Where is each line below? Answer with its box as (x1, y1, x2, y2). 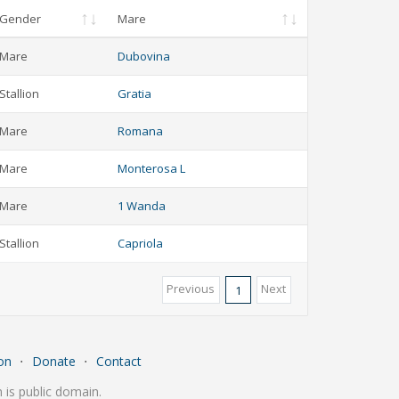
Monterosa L (117, 160, 185, 177)
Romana (117, 123, 163, 140)
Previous (167, 281, 216, 297)
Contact (95, 353, 142, 370)
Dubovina (117, 48, 170, 65)
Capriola (117, 235, 163, 252)
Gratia (117, 85, 151, 102)
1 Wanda (117, 198, 166, 215)
